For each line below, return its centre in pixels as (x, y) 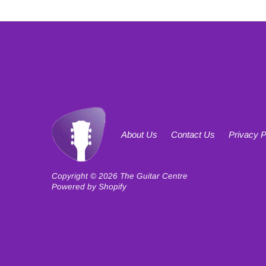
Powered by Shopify (89, 186)
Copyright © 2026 (86, 176)
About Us (140, 134)
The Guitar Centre (154, 176)
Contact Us (193, 134)
